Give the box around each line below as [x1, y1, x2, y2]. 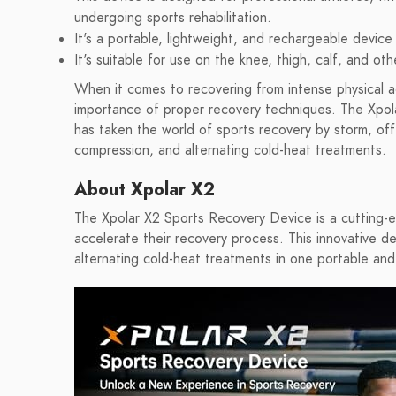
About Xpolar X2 [74, 177, 215, 202]
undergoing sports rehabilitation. [74, 8, 271, 27]
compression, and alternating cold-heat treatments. [74, 141, 386, 160]
